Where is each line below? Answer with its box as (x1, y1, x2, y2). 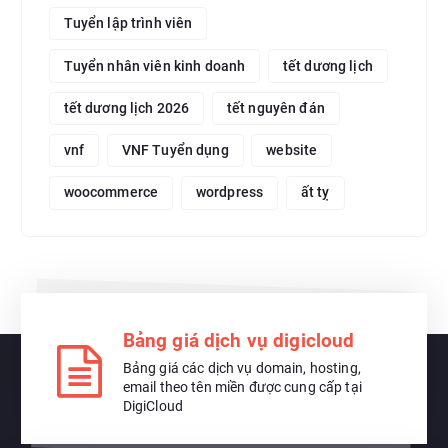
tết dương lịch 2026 (63, 99, 190, 116)
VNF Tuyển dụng (121, 142, 229, 159)
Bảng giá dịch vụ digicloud (122, 328, 355, 352)
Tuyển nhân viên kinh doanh (63, 57, 246, 74)
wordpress (195, 184, 264, 201)
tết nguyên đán (226, 99, 325, 116)
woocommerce (63, 184, 159, 201)
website (266, 142, 318, 159)
